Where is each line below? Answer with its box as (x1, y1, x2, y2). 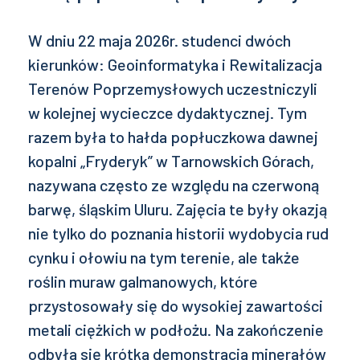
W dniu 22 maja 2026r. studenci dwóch (28, 31, 291, 51)
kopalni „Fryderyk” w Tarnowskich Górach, (28, 151, 314, 171)
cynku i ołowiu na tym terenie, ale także (28, 247, 300, 268)
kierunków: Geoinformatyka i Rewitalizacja (28, 55, 322, 75)
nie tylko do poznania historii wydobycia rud (28, 223, 329, 243)
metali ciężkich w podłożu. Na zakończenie (28, 320, 324, 340)
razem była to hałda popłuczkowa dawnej (28, 127, 318, 147)
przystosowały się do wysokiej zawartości (28, 296, 323, 316)
